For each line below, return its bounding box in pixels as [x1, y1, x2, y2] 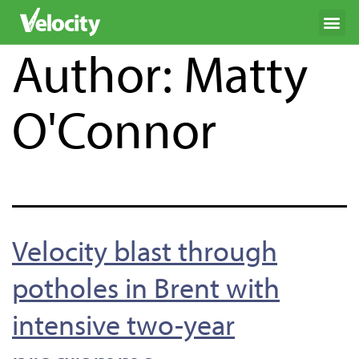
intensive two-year [12, 305, 235, 342]
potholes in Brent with [12, 268, 280, 305]
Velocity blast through [12, 232, 277, 268]
